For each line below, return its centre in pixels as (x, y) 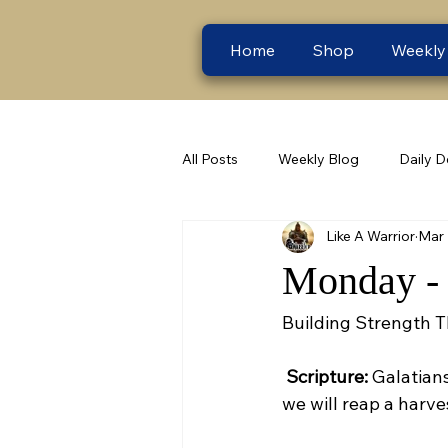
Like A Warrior (370, 236)
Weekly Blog (318, 159)
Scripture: (327, 376)
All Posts (210, 159)
